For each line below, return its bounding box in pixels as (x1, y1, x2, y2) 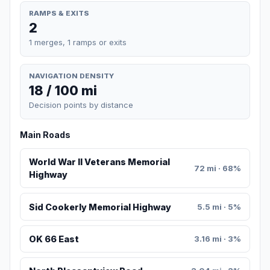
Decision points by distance (29, 100, 133, 110)
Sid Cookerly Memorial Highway (28, 201, 171, 212)
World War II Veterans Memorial (28, 157, 170, 168)
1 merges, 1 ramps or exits (29, 37, 127, 47)
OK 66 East (28, 234, 79, 245)
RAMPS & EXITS (29, 8, 89, 17)
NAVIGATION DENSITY (29, 71, 114, 80)
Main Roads (20, 130, 71, 140)
